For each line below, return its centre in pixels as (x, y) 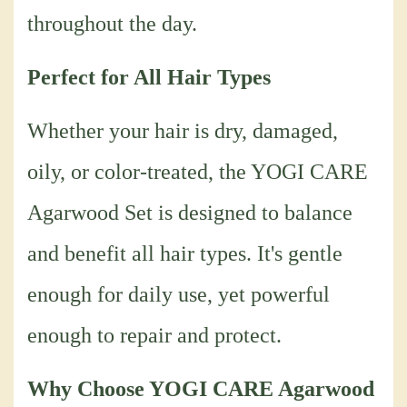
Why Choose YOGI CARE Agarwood (201, 389)
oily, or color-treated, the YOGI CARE (198, 172)
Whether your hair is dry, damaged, (183, 131)
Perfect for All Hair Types (149, 78)
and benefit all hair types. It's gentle (185, 254)
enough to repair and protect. (154, 336)
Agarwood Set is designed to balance (190, 213)
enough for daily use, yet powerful (179, 295)
